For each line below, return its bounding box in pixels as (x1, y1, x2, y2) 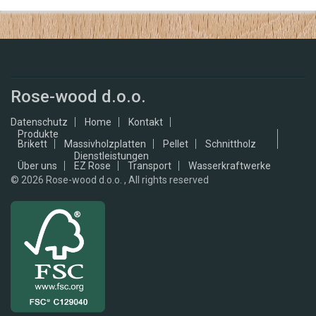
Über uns (18, 159, 57, 171)
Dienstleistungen (74, 150, 149, 162)
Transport (128, 159, 171, 171)
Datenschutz (11, 116, 68, 128)
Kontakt (128, 116, 163, 128)
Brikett (18, 138, 47, 150)
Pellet (163, 138, 188, 150)
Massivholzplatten (64, 138, 146, 150)
